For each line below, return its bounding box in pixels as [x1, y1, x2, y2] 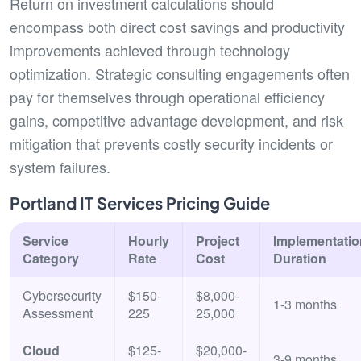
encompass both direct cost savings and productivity [10, 16, 345, 37]
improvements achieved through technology [10, 39, 290, 60]
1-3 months [273, 295, 337, 313]
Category [23, 249, 79, 268]
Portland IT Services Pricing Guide [10, 193, 270, 213]
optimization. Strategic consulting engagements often [10, 63, 350, 84]
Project [196, 231, 239, 250]
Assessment [23, 304, 93, 322]
